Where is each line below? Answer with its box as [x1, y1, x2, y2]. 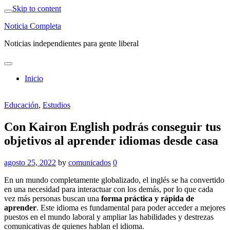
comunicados [68, 158, 111, 167]
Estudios [43, 101, 70, 109]
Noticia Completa [4, 22, 61, 30]
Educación [4, 101, 39, 109]
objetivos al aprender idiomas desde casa [4, 133, 218, 147]
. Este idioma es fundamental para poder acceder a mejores [36, 203, 225, 212]
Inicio [25, 74, 43, 83]
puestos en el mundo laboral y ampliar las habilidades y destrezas [4, 212, 214, 221]
